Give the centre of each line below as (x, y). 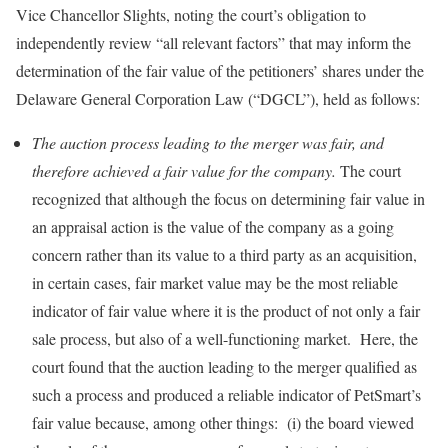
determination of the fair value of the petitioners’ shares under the (220, 70)
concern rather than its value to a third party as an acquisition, (224, 254)
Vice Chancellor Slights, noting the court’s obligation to (191, 14)
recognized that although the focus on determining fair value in (228, 198)
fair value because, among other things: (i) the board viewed (223, 422)
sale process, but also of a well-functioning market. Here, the (225, 338)
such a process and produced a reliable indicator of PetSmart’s (226, 394)
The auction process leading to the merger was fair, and (208, 142)
